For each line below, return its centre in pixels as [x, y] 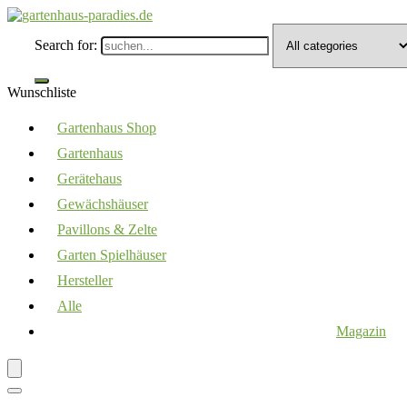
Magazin [361, 331]
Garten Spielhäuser [112, 255]
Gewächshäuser [103, 204]
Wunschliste [42, 92]
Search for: [66, 45]
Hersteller [85, 280]
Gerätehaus [89, 179]
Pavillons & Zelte [107, 229]
